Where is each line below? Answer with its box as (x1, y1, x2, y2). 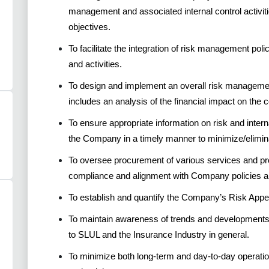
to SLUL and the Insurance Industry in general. (68, 229, 249, 240)
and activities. (68, 58, 122, 69)
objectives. (68, 21, 110, 32)
